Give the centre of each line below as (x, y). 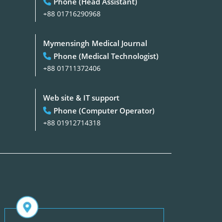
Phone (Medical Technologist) (106, 56)
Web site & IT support (82, 97)
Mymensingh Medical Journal (95, 43)
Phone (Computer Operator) (104, 110)
